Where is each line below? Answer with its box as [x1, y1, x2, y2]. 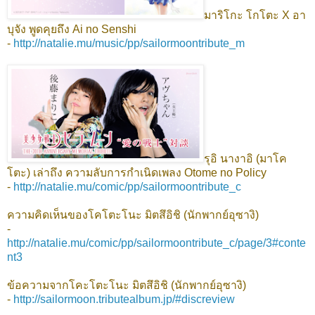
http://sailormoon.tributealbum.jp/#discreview [13, 292, 235, 305]
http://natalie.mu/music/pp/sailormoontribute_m [13, 37, 245, 49]
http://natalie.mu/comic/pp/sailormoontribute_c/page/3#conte [7, 236, 306, 249]
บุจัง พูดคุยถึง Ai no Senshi [7, 22, 139, 35]
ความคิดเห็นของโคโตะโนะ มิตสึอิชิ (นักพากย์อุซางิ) [7, 208, 262, 221]
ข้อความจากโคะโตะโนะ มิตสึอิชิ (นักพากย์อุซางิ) [7, 278, 249, 291]
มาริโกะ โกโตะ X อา [204, 8, 306, 21]
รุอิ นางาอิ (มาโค [204, 152, 287, 165]
